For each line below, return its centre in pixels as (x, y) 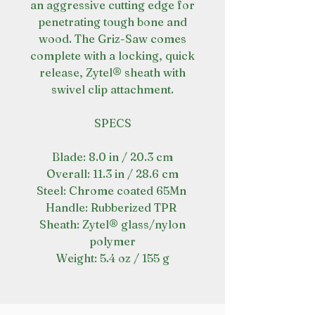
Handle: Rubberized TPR (112, 207)
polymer (112, 241)
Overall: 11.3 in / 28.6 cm (112, 174)
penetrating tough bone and (112, 22)
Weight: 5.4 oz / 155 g (112, 258)
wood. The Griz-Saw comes (112, 39)
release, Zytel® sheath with (112, 72)
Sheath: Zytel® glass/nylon (112, 224)
